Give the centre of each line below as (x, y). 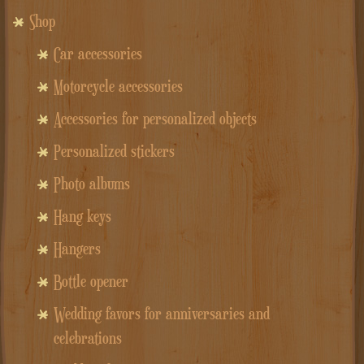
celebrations (87, 338)
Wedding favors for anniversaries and (161, 313)
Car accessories (97, 53)
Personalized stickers (114, 151)
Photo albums (91, 183)
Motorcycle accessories (118, 86)
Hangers (77, 248)
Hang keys (82, 216)
